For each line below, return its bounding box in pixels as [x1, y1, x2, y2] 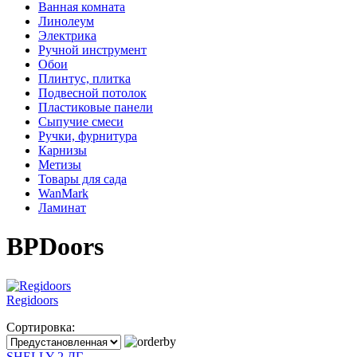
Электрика [38, 29, 96, 42]
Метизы [38, 158, 81, 171]
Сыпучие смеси [38, 115, 124, 128]
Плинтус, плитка [38, 72, 131, 85]
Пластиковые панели [38, 100, 153, 114]
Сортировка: [6, 320, 75, 334]
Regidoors [6, 292, 58, 307]
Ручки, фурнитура [38, 129, 137, 143]
